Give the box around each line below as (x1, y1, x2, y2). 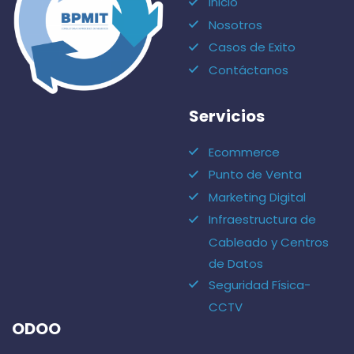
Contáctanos (209, 61, 288, 78)
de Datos (209, 254, 263, 272)
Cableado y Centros (209, 233, 329, 250)
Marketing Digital (209, 188, 306, 205)
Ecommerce (209, 144, 280, 160)
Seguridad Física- (209, 276, 311, 293)
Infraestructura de (209, 211, 316, 228)
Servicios (189, 105, 265, 127)
